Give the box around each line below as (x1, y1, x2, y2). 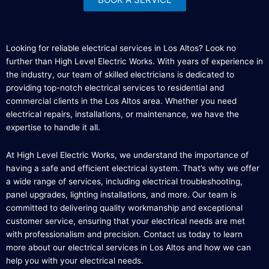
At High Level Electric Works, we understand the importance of (6, 150, 249, 160)
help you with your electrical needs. (6, 255, 144, 265)
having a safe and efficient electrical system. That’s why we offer (6, 163, 259, 173)
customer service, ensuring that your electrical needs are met (6, 216, 245, 226)
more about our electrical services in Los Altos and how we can (6, 242, 251, 252)
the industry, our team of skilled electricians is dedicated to (6, 70, 234, 80)
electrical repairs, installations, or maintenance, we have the (6, 109, 239, 119)
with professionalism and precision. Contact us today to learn (6, 229, 243, 239)
